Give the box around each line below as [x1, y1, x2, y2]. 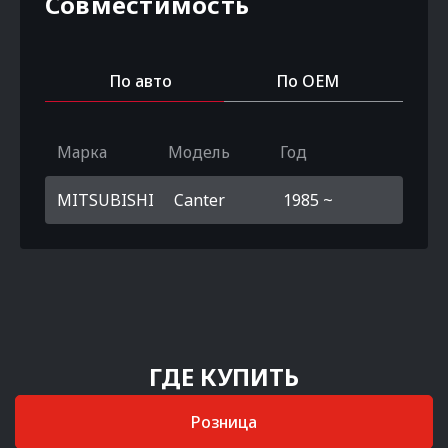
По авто [109, 70, 172, 92]
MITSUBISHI [57, 189, 154, 211]
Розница [191, 411, 257, 433]
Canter [174, 189, 225, 211]
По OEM [276, 70, 339, 92]
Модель [168, 141, 231, 163]
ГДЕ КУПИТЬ [149, 360, 299, 393]
